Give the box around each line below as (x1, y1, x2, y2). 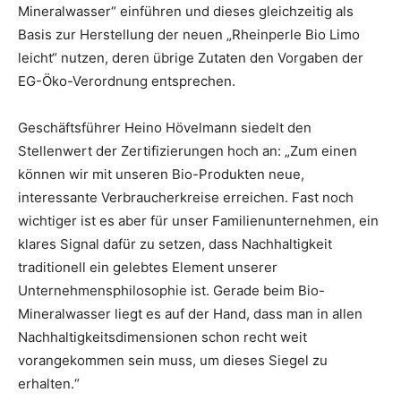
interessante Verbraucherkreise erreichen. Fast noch (18, 188, 354, 206)
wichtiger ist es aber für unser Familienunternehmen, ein (18, 211, 379, 229)
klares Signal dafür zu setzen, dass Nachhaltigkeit (18, 235, 332, 252)
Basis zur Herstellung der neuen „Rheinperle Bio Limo (18, 25, 360, 43)
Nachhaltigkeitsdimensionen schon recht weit (18, 328, 307, 346)
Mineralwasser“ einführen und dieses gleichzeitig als (18, 2, 354, 20)
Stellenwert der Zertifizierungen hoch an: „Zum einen (18, 141, 357, 159)
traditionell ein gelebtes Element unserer (18, 258, 277, 276)
